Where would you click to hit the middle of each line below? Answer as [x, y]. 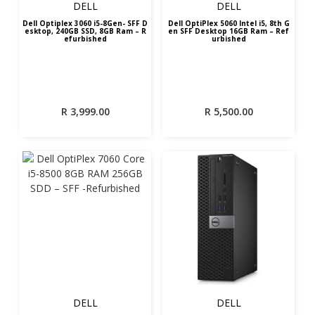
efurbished [85, 39]
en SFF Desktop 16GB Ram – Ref [229, 31]
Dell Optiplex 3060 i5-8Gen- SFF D [58, 23]
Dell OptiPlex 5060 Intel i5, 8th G [229, 23]
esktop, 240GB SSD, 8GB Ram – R [85, 31]
